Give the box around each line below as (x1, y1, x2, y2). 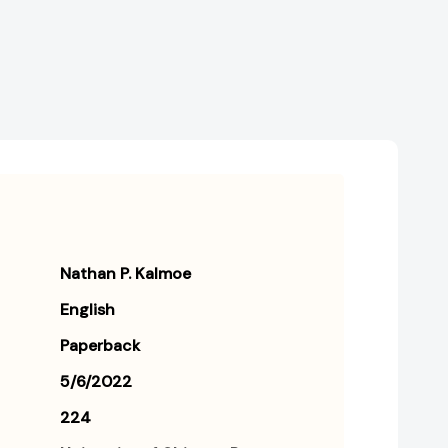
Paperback (60, 335, 140, 357)
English (60, 299, 115, 321)
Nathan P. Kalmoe (60, 263, 191, 285)
